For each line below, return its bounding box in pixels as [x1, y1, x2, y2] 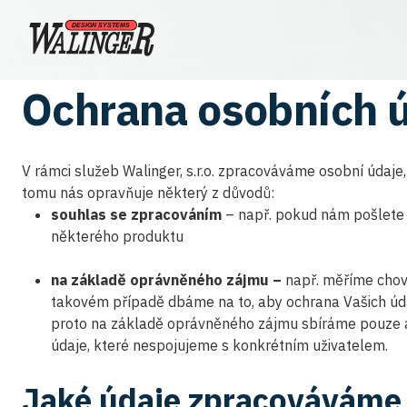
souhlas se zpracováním [51, 205, 222, 223]
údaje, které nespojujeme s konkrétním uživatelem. [51, 336, 388, 354]
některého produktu [51, 227, 184, 245]
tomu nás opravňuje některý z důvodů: [22, 184, 274, 202]
